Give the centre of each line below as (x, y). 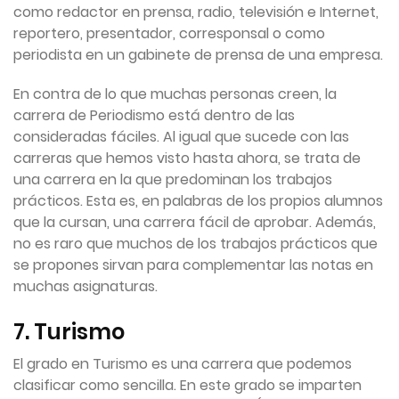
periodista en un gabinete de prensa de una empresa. (198, 55)
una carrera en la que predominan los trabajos (173, 180)
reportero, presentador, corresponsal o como (169, 34)
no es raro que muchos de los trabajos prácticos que (195, 244)
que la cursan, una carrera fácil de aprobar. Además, (195, 223)
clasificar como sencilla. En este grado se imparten (187, 386)
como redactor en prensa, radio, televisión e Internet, (196, 12)
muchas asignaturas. (85, 287)
